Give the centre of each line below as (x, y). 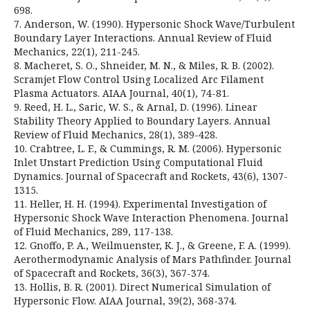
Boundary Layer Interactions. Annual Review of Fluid (143, 37)
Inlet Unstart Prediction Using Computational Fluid (138, 162)
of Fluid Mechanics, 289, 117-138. (93, 231)
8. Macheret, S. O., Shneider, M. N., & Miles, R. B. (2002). (144, 65)
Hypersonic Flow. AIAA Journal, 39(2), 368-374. (125, 300)
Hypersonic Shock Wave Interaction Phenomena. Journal (151, 217)
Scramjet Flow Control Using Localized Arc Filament (139, 79)
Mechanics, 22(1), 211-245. (77, 51)
